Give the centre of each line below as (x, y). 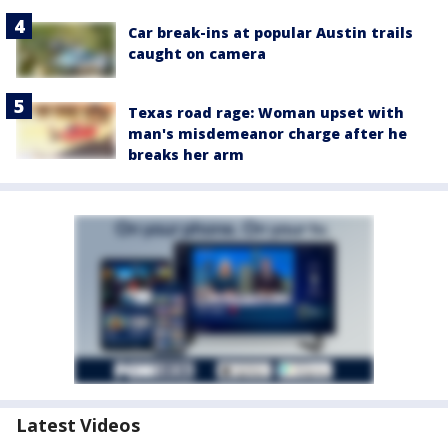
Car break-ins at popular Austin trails (270, 33)
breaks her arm (186, 155)
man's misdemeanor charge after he (267, 134)
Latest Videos (78, 425)
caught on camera (197, 54)
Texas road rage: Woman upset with (266, 113)
